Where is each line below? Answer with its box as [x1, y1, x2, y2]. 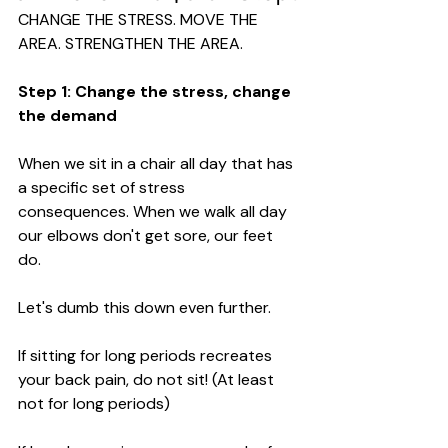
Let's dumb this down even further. [18, 296, 275, 318]
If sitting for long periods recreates [18, 344, 276, 366]
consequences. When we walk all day [18, 200, 291, 222]
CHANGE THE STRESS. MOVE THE [18, 8, 262, 30]
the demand [18, 104, 117, 126]
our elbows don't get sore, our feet [18, 224, 277, 246]
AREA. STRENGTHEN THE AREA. [18, 32, 243, 54]
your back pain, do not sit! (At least [18, 368, 278, 390]
